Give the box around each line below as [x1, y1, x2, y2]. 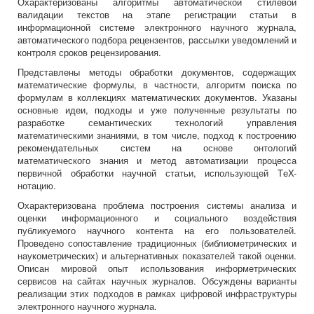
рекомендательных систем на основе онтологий [18, 141, 296, 155]
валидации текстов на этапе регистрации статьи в [18, 8, 296, 22]
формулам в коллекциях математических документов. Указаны [18, 90, 296, 104]
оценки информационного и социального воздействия [18, 211, 296, 225]
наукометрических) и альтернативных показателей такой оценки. [18, 249, 296, 263]
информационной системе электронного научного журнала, [18, 20, 296, 34]
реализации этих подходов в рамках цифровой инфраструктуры [18, 287, 296, 301]
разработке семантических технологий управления [18, 116, 296, 130]
